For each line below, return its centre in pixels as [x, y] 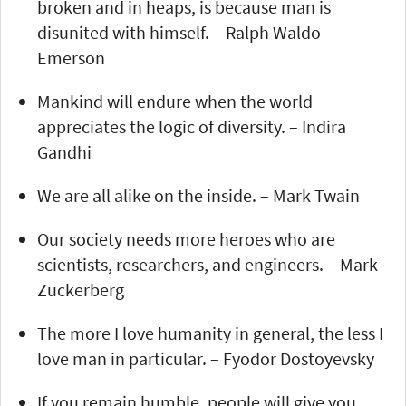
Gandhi [64, 151]
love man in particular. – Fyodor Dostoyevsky [206, 358]
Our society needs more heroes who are [186, 238]
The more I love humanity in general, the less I [210, 333]
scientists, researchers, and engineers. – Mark [208, 264]
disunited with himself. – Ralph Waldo [179, 32]
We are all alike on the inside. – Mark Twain [198, 195]
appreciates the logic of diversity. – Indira [192, 126]
